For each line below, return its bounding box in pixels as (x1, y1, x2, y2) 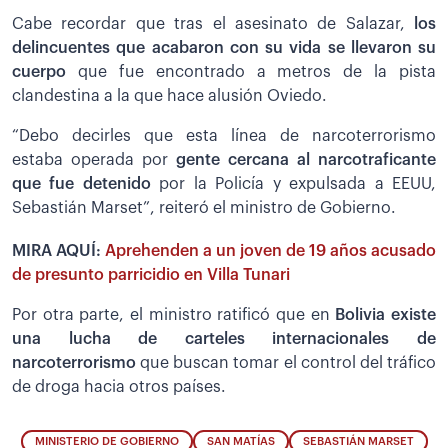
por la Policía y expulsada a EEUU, (159, 175, 437, 192)
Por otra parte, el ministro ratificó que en (12, 306, 330, 323)
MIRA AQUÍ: (12, 242, 105, 259)
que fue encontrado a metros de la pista (77, 63, 436, 80)
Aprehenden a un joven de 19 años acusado (105, 242, 436, 259)
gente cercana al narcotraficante (176, 151, 436, 168)
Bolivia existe (329, 306, 437, 323)
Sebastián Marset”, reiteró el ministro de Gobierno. (12, 199, 396, 216)
